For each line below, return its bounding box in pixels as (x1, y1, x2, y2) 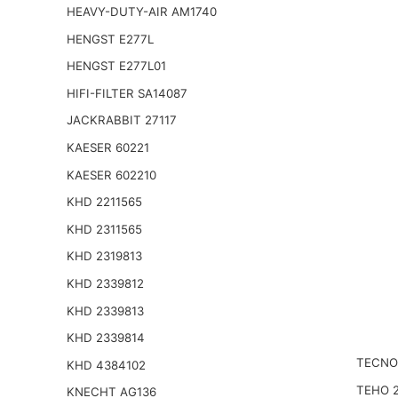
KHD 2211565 (66, 195, 142, 210)
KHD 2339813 (66, 303, 144, 318)
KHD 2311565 (66, 221, 142, 236)
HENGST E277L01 (66, 59, 166, 74)
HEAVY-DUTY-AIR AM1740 (66, 4, 217, 20)
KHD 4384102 (66, 357, 146, 372)
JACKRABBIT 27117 (66, 113, 177, 128)
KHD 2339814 (66, 330, 145, 346)
